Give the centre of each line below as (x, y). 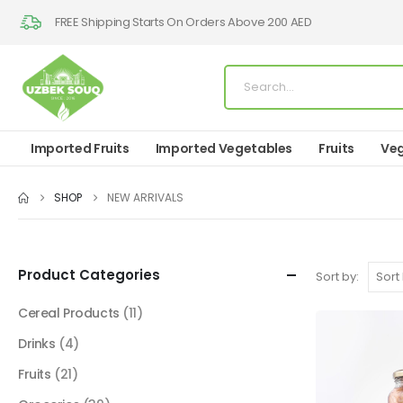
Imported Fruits (80, 148)
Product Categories (89, 274)
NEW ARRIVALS (145, 197)
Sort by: (337, 276)
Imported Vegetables (224, 148)
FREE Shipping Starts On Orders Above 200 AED (184, 22)
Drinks (37, 343)
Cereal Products (69, 313)
